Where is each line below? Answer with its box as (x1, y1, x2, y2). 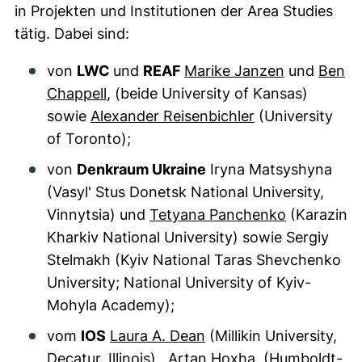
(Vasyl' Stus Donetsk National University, (47, 183, 324, 200)
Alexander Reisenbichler (90, 107, 255, 124)
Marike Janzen (184, 62, 284, 79)
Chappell (47, 85, 107, 102)
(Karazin (286, 206, 347, 223)
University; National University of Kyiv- (47, 274, 311, 291)
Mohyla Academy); (47, 297, 175, 314)
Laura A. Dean (110, 327, 205, 344)
